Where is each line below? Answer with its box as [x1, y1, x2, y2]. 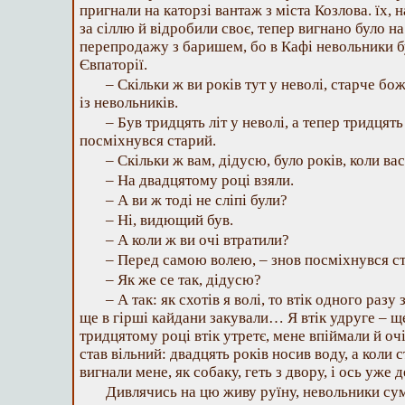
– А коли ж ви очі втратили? [106, 231, 289, 249]
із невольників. [80, 94, 178, 111]
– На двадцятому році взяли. [106, 172, 294, 189]
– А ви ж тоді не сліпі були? [106, 192, 287, 209]
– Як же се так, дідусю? [106, 271, 261, 288]
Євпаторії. [80, 56, 147, 73]
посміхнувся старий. [80, 132, 216, 149]
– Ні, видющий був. [106, 212, 233, 229]
